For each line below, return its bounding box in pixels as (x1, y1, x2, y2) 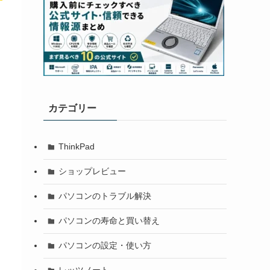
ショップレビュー (58, 166, 126, 177)
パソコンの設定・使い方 (58, 240, 151, 251)
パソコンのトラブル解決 (58, 191, 151, 201)
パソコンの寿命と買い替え (58, 216, 160, 226)
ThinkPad (58, 142, 95, 152)
